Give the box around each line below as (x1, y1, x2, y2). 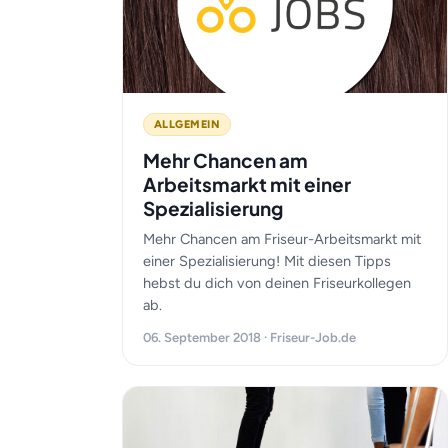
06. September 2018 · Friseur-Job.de (143, 330, 356, 345)
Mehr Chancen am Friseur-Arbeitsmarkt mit (143, 230, 421, 248)
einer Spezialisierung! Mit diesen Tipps (143, 252, 391, 270)
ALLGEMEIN (154, 118, 220, 131)
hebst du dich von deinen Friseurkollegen (143, 274, 411, 292)
